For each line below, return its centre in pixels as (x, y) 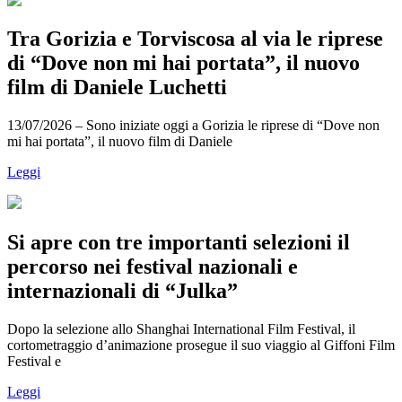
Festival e (34, 362)
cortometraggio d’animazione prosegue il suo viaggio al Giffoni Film (201, 345)
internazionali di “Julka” (122, 291)
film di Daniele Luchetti (117, 87)
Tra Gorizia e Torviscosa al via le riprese (195, 39)
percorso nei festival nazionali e (153, 267)
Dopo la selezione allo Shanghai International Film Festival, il (181, 329)
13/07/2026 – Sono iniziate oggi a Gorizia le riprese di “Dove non (193, 126)
